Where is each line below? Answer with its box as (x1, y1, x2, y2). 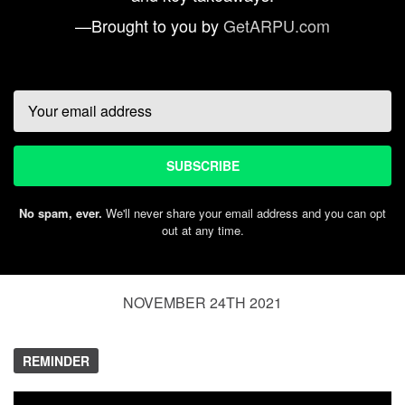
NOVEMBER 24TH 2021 (123, 291, 282, 313)
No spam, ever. (19, 203, 102, 221)
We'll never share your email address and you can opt (102, 203, 386, 221)
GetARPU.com (223, 13, 330, 37)
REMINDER (23, 351, 89, 370)
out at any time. (161, 221, 244, 239)
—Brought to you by (75, 13, 223, 37)
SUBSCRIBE (165, 155, 240, 174)
